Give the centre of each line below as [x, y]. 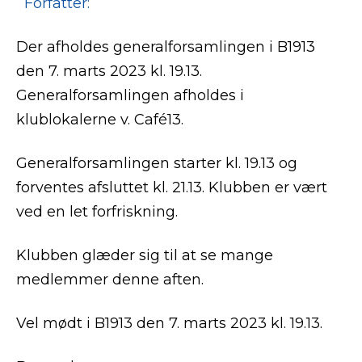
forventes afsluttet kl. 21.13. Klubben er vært [172, 187]
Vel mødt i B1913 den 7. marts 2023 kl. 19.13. [169, 323]
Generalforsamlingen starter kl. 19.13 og [157, 163]
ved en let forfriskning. [97, 212]
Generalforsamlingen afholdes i [130, 95]
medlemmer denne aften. [110, 280]
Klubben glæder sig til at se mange [145, 255]
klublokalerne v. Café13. [100, 120]
